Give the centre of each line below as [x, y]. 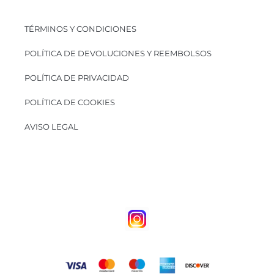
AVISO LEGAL [51, 127]
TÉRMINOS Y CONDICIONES [80, 29]
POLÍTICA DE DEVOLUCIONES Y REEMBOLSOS [118, 54]
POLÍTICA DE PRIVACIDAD [77, 78]
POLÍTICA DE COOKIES [70, 102]
